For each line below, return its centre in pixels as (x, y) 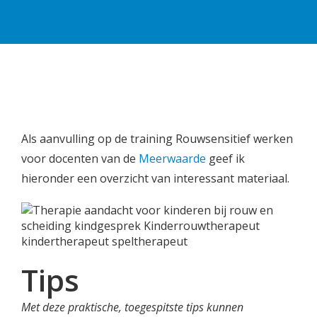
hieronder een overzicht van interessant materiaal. (155, 178)
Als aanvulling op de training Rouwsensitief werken (157, 139)
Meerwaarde (174, 158)
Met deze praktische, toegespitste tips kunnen (132, 307)
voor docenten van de (80, 158)
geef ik (227, 158)
